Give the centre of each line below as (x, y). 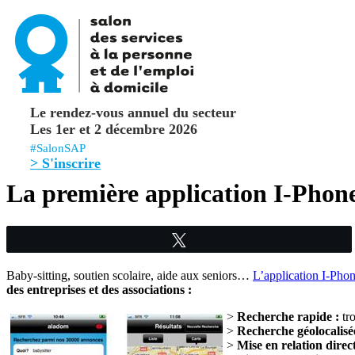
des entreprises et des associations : (99, 289)
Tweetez (216, 239)
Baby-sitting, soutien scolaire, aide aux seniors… (130, 275)
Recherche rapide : (288, 316)
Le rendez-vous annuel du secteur (133, 113)
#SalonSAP (62, 148)
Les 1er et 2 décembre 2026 (114, 129)
